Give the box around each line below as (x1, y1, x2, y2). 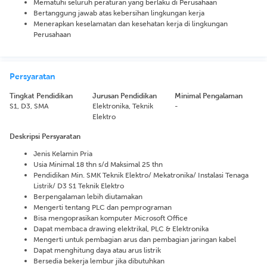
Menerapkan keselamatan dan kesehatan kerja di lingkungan (33, 19, 228, 28)
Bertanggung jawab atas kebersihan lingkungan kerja (33, 8, 204, 17)
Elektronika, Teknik (92, 101, 153, 110)
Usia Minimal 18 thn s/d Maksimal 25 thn (33, 160, 163, 169)
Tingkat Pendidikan (10, 91, 73, 100)
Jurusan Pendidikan (92, 91, 157, 100)
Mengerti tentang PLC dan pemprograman (33, 203, 172, 212)
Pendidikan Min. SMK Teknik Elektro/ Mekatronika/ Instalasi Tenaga (33, 170, 249, 179)
